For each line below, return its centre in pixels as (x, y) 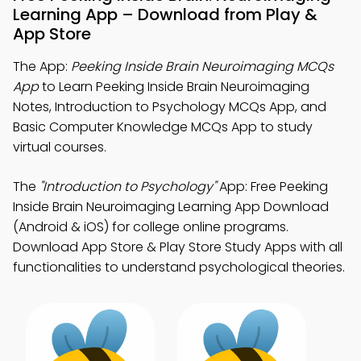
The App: (42, 66)
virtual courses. (60, 147)
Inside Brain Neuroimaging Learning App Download (171, 207)
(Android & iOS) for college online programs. (151, 227)
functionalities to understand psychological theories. (179, 267)
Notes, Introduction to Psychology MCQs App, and (170, 107)
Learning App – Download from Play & (165, 15)
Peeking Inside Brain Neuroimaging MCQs (202, 66)
